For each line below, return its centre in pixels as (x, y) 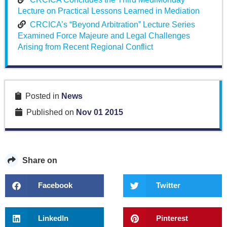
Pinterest (172, 218)
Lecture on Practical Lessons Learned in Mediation (109, 11)
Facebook (55, 185)
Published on (49, 112)
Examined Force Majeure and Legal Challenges (104, 35)
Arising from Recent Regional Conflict (85, 47)
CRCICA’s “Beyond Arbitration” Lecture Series (112, 24)
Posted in (41, 96)
